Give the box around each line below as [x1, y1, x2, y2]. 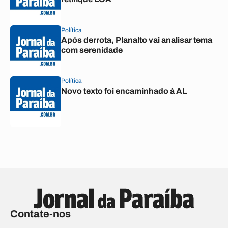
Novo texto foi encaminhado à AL [61, 87, 187, 95]
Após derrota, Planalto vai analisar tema [61, 36, 212, 44]
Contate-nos [10, 208, 71, 219]
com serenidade [61, 46, 123, 54]
